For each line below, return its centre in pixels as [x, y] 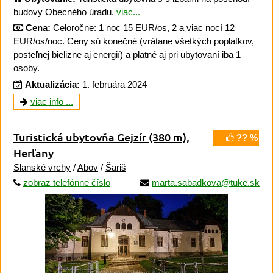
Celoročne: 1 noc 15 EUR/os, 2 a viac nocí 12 [143, 28]
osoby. [27, 68]
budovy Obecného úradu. [65, 12]
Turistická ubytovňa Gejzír [81, 137]
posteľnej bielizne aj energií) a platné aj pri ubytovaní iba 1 [127, 55]
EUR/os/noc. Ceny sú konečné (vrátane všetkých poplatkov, [134, 41]
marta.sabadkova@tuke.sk [206, 183]
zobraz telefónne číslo [67, 183]
